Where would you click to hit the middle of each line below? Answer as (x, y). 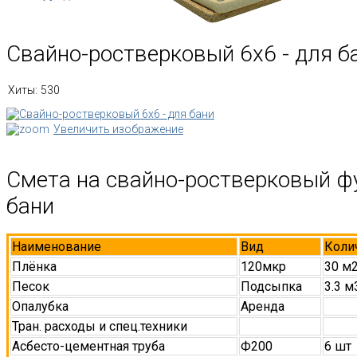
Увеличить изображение (118, 129)
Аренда (263, 307)
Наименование (57, 247)
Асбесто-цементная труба (88, 347)
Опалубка (40, 307)
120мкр (263, 267)
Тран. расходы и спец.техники (100, 327)
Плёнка (34, 267)
